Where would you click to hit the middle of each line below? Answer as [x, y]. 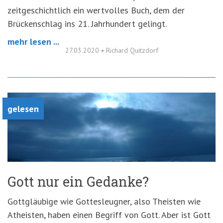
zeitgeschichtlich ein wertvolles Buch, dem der [96, 10]
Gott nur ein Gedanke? [78, 181]
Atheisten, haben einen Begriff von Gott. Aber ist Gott [109, 215]
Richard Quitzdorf [132, 50]
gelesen [23, 109]
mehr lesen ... [33, 41]
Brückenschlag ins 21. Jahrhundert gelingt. [87, 23]
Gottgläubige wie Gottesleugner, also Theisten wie [104, 201]
